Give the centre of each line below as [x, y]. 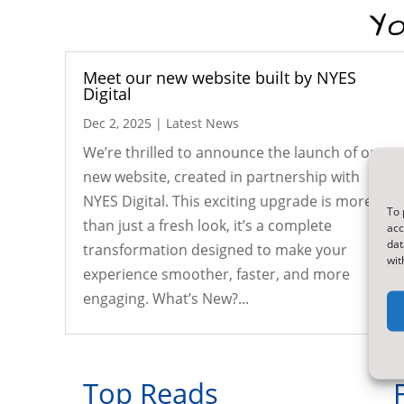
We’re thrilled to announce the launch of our [234, 152]
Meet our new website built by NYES [220, 77]
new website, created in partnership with [221, 176]
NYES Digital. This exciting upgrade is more [228, 201]
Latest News [202, 123]
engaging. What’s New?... [166, 298]
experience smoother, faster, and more [216, 274]
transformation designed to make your [215, 249]
